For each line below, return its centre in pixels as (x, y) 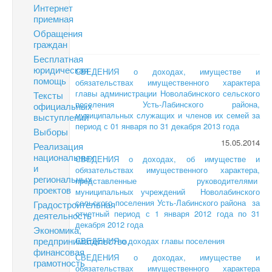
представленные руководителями (168, 181)
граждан (50, 44)
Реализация (58, 146)
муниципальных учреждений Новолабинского (168, 192)
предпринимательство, (81, 241)
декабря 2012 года (110, 224)
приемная (53, 19)
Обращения (58, 33)
